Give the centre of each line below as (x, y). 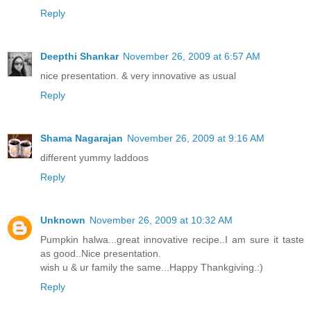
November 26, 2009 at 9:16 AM (196, 138)
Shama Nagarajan (82, 138)
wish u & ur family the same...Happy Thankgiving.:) (152, 267)
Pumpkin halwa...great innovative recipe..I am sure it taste (172, 239)
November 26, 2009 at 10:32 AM (161, 220)
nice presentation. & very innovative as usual (138, 75)
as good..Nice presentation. (101, 253)
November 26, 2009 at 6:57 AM (192, 56)
